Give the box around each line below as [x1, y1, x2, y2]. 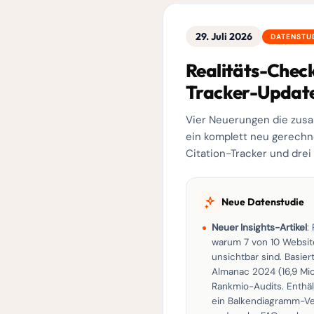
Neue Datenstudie [221, 195, 304, 208]
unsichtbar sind [212, 251, 280, 263]
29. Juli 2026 [196, 30, 252, 43]
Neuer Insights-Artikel [212, 221, 307, 233]
